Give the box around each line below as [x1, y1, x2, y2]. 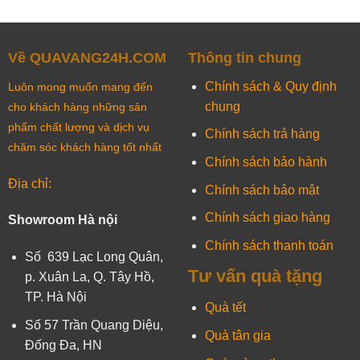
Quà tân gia [204, 329, 271, 342]
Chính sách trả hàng [204, 127, 320, 141]
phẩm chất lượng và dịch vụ [7, 120, 149, 133]
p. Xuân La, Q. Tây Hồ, [24, 270, 154, 284]
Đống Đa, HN [24, 337, 105, 352]
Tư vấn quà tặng [187, 266, 322, 287]
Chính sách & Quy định [204, 79, 337, 93]
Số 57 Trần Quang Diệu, [24, 317, 163, 332]
